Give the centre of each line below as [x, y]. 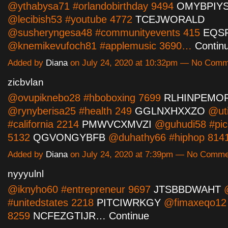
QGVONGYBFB [69, 138]
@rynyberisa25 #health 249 [71, 111]
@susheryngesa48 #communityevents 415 [105, 33]
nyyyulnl [26, 174]
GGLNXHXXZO [170, 111]
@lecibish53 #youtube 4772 [72, 19]
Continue [129, 216]
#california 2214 [45, 124]
